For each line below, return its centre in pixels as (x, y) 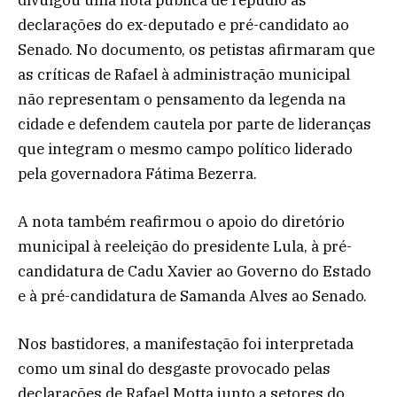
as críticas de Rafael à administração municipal (184, 75)
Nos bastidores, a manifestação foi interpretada (186, 344)
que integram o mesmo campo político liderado (185, 149)
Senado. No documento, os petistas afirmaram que (196, 50)
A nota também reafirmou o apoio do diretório (181, 222)
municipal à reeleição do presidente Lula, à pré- (185, 247)
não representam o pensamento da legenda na (182, 100)
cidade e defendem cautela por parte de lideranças (195, 125)
